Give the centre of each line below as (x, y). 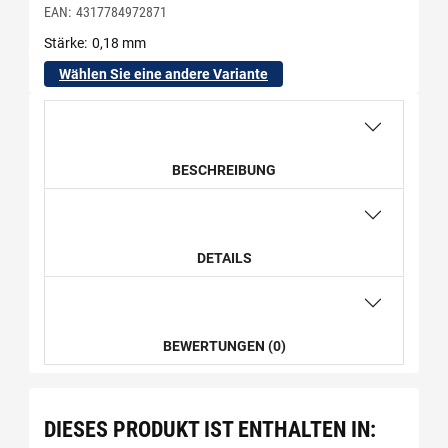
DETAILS (224, 258)
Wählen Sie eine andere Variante (163, 74)
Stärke (64, 43)
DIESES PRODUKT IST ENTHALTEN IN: (210, 429)
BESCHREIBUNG (224, 170)
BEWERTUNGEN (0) (224, 346)
